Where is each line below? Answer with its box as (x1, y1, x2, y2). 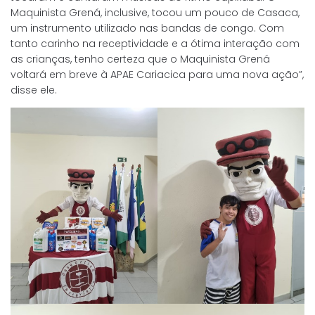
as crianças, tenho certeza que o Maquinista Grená (11, 52, 270, 67)
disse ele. (11, 83, 57, 98)
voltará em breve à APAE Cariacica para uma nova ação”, (11, 67, 304, 82)
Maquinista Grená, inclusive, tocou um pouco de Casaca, (11, 6, 300, 20)
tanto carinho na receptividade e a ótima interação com (11, 37, 300, 51)
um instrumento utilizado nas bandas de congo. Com (11, 21, 284, 36)
